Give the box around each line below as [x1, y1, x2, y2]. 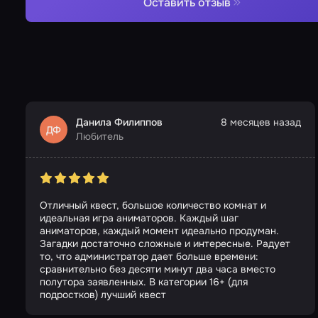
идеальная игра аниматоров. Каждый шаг [40, 212, 238, 225]
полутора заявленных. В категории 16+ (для [40, 275, 248, 289]
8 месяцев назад [221, 116, 301, 129]
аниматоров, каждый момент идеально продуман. [40, 224, 279, 238]
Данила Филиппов [76, 116, 163, 129]
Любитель [76, 130, 124, 143]
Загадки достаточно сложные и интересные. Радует [40, 237, 290, 251]
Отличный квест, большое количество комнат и [40, 199, 266, 212]
